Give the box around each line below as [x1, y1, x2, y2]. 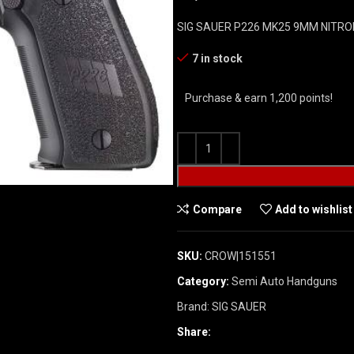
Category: [177, 275, 229, 288]
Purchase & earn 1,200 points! [185, 92, 333, 104]
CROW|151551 [205, 250, 277, 262]
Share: [177, 326, 211, 338]
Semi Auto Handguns [232, 275, 337, 288]
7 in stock [192, 52, 243, 65]
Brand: [177, 300, 212, 313]
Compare [192, 202, 242, 216]
